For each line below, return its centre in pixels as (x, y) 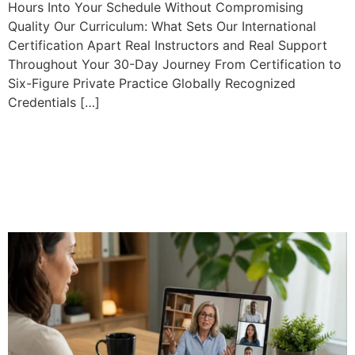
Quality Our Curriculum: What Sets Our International (162, 26)
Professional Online (124, 126)
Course (52, 217)
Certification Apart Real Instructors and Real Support (168, 45)
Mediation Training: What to (174, 157)
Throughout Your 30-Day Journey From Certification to (175, 64)
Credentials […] (54, 102)
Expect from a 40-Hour (146, 187)
